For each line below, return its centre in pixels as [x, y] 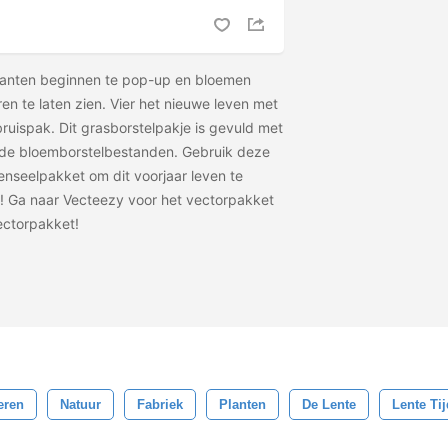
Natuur [80, 404]
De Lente [329, 404]
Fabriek [160, 404]
